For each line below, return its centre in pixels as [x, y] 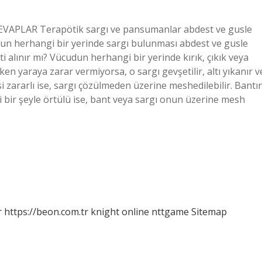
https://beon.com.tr [46, 212]
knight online [120, 212]
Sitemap [209, 212]
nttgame [170, 212]
